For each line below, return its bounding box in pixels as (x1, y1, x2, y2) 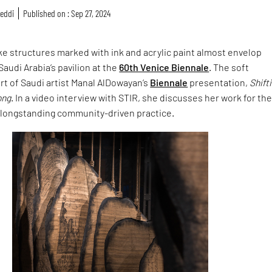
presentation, (188, 76, 250, 88)
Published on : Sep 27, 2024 (22, 7, 110, 19)
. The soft (209, 61, 250, 73)
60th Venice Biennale (119, 61, 209, 73)
